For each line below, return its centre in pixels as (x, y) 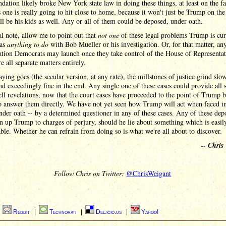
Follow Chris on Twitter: (90, 173)
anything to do (28, 44)
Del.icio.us (109, 212)
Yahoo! (150, 212)
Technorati (64, 212)
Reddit (22, 212)
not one (108, 35)
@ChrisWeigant (149, 173)
